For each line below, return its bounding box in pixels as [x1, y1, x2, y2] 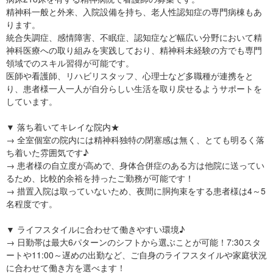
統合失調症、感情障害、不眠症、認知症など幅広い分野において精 [6, 31, 262, 43]
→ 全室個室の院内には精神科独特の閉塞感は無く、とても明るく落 [6, 133, 264, 146]
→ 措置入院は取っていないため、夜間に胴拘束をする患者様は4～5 [6, 185, 266, 197]
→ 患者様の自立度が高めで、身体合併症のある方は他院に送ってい [6, 159, 264, 171]
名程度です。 [6, 197, 57, 210]
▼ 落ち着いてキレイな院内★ [6, 121, 119, 133]
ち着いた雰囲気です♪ [6, 146, 88, 158]
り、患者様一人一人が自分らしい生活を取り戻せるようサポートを [6, 82, 262, 94]
